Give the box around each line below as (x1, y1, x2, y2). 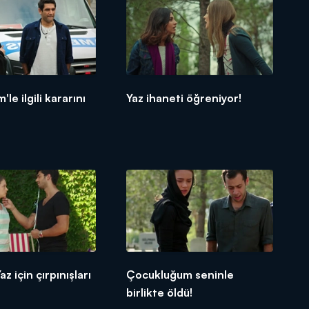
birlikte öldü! (126, 285, 193, 299)
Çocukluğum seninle (126, 267, 235, 281)
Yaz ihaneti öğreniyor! (126, 90, 242, 105)
